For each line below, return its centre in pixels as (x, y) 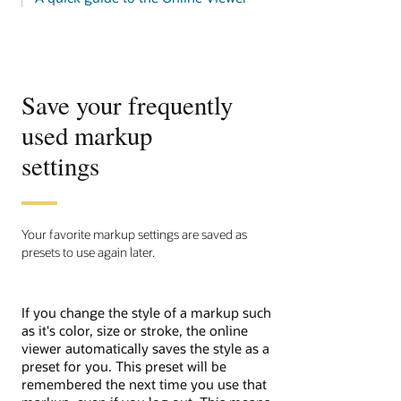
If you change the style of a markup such (146, 312)
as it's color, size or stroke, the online (135, 330)
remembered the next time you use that (144, 384)
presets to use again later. (88, 252)
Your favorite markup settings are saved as (134, 234)
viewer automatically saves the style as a (145, 348)
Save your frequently (127, 104)
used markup (87, 135)
